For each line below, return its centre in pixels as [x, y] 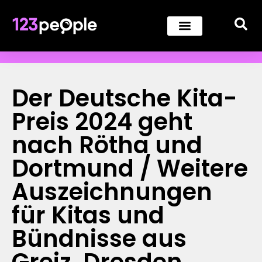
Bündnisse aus [99, 239]
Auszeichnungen [112, 192]
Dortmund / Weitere [130, 168]
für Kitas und [88, 215]
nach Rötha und [107, 145]
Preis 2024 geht [102, 122]
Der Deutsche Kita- [125, 98]
